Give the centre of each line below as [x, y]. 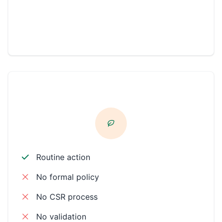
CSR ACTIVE [111, 92]
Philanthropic [111, 28]
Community [111, 6]
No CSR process [67, 197]
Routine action [63, 157]
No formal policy [68, 177]
